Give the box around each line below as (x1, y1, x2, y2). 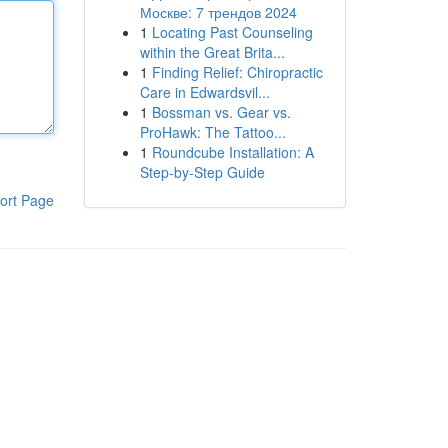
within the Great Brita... (139, 42, 285, 62)
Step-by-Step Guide (139, 162, 265, 182)
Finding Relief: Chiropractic (151, 62, 323, 82)
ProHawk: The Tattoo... (139, 122, 286, 142)
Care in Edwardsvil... (139, 82, 270, 102)
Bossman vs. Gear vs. (151, 102, 291, 122)
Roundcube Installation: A (151, 142, 314, 162)
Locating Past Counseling (151, 22, 313, 42)
